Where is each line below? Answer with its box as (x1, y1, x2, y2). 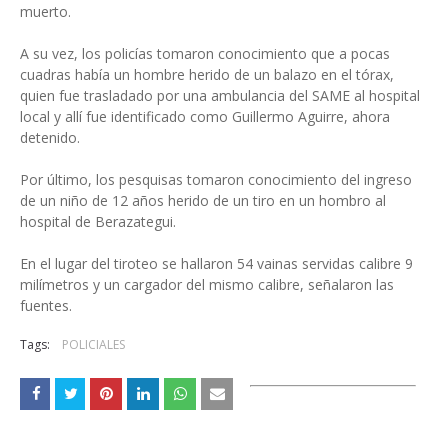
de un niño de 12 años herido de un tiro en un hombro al (20, 191, 386, 210)
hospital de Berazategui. (20, 212, 176, 231)
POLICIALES (62, 336, 125, 353)
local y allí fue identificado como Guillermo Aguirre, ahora (20, 107, 390, 126)
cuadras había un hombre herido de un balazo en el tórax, (20, 65, 394, 84)
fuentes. (20, 296, 72, 315)
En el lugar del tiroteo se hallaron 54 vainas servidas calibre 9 (20, 254, 413, 273)
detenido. (20, 128, 80, 147)
